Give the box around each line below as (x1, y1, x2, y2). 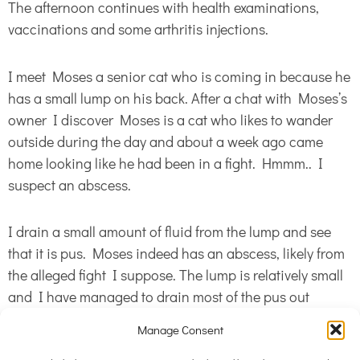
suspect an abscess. (8, 174, 134, 194)
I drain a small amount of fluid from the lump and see (8, 222, 331, 242)
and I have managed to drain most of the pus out (8, 287, 309, 307)
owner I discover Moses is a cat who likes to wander (8, 109, 333, 129)
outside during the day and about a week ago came (8, 131, 323, 151)
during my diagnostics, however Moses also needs (8, 309, 320, 329)
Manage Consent (137, 321, 223, 337)
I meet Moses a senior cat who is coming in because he (8, 66, 350, 86)
